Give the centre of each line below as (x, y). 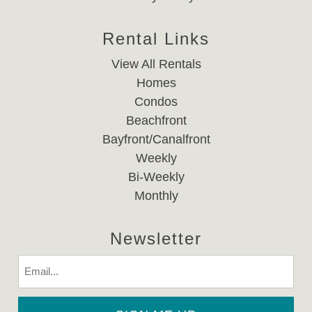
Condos (156, 102)
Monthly (156, 196)
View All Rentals (156, 64)
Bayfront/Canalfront (156, 140)
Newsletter (156, 239)
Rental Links (156, 39)
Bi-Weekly (156, 177)
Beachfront (156, 121)
